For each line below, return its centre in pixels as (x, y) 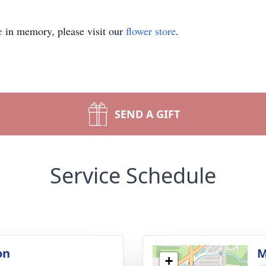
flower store (151, 31)
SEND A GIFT (147, 114)
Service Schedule (133, 175)
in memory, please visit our (64, 31)
